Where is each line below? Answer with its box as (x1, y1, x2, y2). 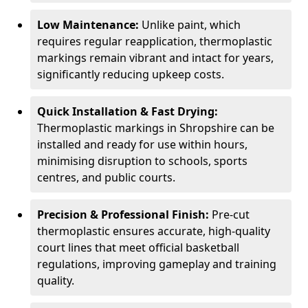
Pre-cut (212, 207, 250, 222)
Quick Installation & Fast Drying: (37, 104, 218, 119)
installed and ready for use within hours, (37, 137, 247, 152)
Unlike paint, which (142, 17, 241, 32)
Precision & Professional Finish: (37, 207, 212, 222)
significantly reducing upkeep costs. (37, 67, 224, 82)
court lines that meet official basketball (37, 240, 239, 255)
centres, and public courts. (37, 170, 175, 185)
